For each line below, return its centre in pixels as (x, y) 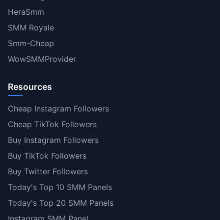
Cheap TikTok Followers (52, 124)
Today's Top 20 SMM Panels (61, 203)
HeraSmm (26, 12)
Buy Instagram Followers (53, 140)
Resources (30, 86)
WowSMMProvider (42, 59)
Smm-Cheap (31, 43)
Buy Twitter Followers (48, 171)
